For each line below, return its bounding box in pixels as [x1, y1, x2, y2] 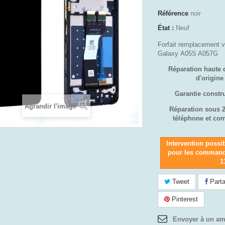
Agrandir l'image [24, 102, 76, 110]
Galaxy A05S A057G [158, 50, 218, 57]
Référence [158, 10, 188, 17]
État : [158, 24, 174, 32]
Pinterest [170, 195, 198, 203]
